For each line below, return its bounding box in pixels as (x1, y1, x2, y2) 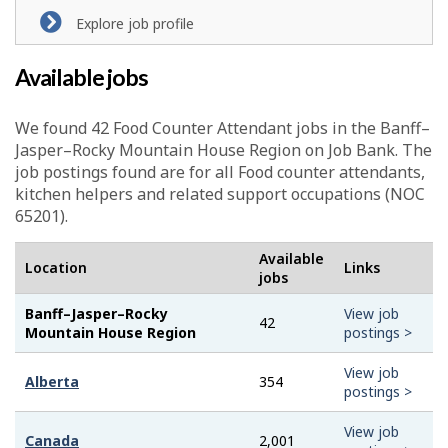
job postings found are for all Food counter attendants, (15, 160, 425, 183)
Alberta (25, 371, 79, 391)
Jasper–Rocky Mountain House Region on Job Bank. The (15, 138, 432, 161)
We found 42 (15, 116, 113, 139)
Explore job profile (76, 14, 194, 34)
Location (25, 257, 87, 277)
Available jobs (15, 63, 148, 92)
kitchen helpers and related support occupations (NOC (15, 182, 425, 205)
